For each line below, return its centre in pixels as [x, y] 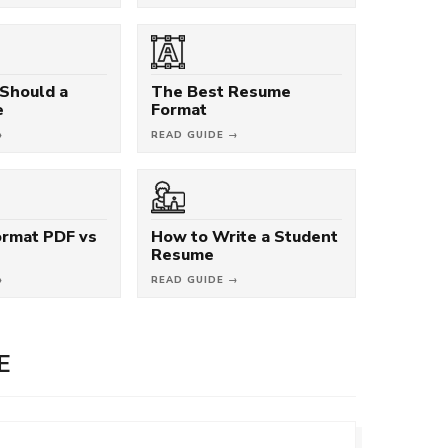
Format [178, 109]
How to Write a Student [244, 236]
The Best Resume [220, 91]
